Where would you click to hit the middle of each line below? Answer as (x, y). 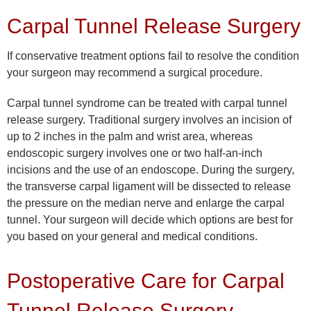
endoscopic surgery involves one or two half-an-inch (135, 153)
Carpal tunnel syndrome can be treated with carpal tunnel (147, 103)
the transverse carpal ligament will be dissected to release (149, 187)
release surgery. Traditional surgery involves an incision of (149, 120)
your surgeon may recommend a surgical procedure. (135, 73)
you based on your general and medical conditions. (132, 237)
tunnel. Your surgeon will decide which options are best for (150, 220)
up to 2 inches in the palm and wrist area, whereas (130, 137)
